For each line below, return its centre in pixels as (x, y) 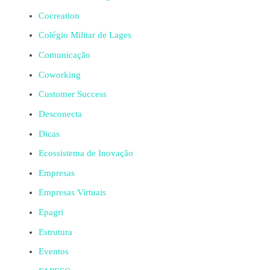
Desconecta (60, 114)
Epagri (51, 212)
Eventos (53, 252)
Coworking (59, 74)
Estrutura (55, 232)
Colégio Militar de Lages (85, 35)
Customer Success (72, 94)
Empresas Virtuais (72, 193)
